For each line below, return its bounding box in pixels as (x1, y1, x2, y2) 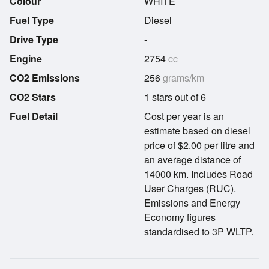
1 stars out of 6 (144, 90, 206, 104)
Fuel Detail (10, 109, 58, 123)
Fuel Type (10, 13, 54, 27)
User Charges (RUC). (144, 181, 236, 195)
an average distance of (144, 153, 241, 166)
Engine (10, 52, 42, 65)
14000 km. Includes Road (144, 167, 253, 181)
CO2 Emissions (10, 71, 80, 85)
